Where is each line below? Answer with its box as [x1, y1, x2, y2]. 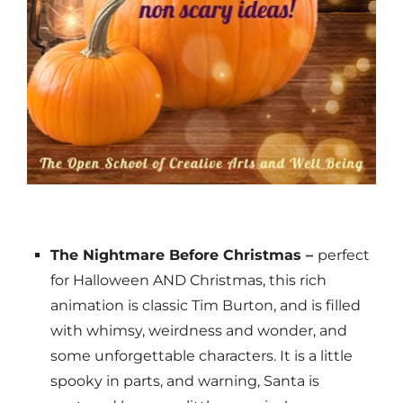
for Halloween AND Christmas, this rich [49, 272, 327, 290]
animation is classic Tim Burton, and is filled [49, 297, 361, 315]
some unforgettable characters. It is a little [49, 347, 353, 365]
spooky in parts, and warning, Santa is [49, 372, 319, 390]
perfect [317, 246, 370, 264]
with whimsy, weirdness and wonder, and [49, 322, 347, 340]
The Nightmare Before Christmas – [49, 246, 318, 264]
